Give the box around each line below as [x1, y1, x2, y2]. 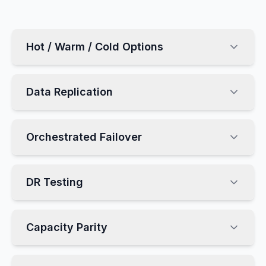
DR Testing [26, 176, 83, 188]
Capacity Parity [26, 221, 107, 233]
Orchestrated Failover [26, 131, 142, 143]
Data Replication [26, 85, 113, 98]
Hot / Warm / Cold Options [26, 40, 163, 53]
